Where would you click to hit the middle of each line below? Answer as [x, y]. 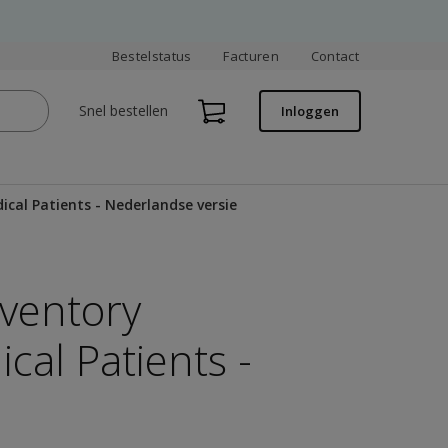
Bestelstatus [151, 56]
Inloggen [309, 111]
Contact [335, 56]
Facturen [251, 56]
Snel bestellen [123, 110]
